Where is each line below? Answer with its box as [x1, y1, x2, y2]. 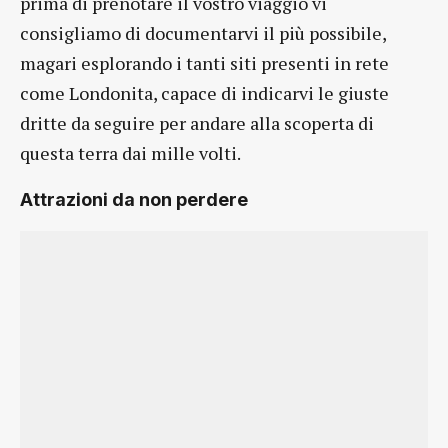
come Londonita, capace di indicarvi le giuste [20, 80, 389, 105]
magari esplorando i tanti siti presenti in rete [20, 50, 389, 75]
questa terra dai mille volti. [20, 140, 241, 165]
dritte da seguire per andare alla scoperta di [20, 110, 374, 135]
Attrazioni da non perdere [20, 188, 248, 210]
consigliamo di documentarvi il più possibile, [20, 20, 386, 45]
